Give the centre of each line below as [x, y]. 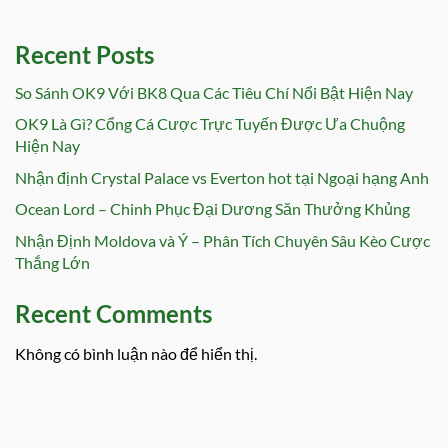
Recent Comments [113, 314]
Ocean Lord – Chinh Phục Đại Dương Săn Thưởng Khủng [212, 209]
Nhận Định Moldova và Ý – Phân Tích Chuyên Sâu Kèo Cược [222, 241]
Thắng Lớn [52, 263]
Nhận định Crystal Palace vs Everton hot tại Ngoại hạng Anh [222, 177]
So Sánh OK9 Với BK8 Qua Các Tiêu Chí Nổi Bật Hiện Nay [214, 92]
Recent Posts [84, 54]
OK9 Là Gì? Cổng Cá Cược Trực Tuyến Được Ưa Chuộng [210, 124]
